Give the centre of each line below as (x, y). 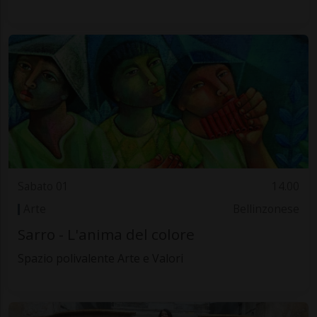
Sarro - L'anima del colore (106, 234)
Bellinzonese (266, 209)
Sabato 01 (43, 186)
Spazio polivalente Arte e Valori (100, 258)
